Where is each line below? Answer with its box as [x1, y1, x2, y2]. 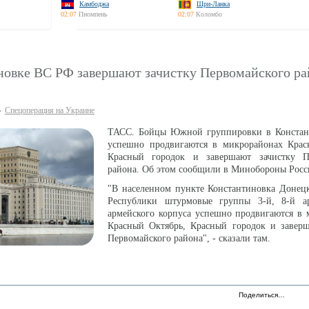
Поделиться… [239, 291, 285, 299]
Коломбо [196, 10, 222, 18]
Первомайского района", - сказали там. [108, 233, 273, 243]
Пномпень [79, 10, 108, 18]
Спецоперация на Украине [5, 106, 94, 115]
